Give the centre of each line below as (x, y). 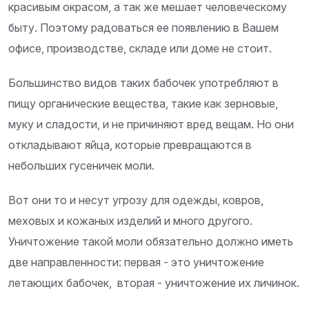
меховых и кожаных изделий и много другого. (130, 221)
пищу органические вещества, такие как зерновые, (143, 104)
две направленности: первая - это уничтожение (136, 262)
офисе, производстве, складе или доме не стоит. (140, 49)
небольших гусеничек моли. (81, 166)
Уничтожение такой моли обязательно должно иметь (151, 242)
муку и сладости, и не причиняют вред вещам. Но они (151, 124)
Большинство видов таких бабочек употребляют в (143, 83)
